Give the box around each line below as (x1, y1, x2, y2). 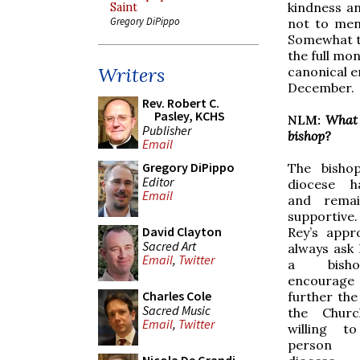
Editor (142, 173, 174, 190)
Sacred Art (142, 237, 196, 254)
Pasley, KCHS (154, 108, 225, 124)
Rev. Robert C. (142, 95, 219, 111)
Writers (98, 63, 165, 88)
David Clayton (142, 223, 222, 239)
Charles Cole (142, 288, 211, 304)
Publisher (142, 121, 191, 138)
